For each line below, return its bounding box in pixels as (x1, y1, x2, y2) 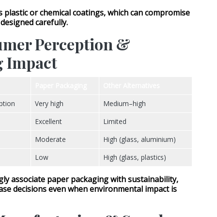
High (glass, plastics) (103, 153, 166, 162)
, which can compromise (104, 7, 190, 18)
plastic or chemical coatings (4, 7, 104, 18)
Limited (103, 117, 126, 126)
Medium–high (103, 99, 146, 108)
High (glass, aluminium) (103, 135, 176, 144)
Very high (35, 99, 63, 108)
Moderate (35, 135, 66, 144)
